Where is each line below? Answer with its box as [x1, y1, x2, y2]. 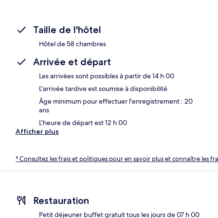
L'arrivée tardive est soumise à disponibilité [39, 84, 167, 93]
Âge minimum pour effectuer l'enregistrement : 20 [39, 96, 193, 106]
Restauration [33, 195, 89, 207]
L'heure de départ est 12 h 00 [39, 118, 127, 127]
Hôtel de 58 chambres [39, 39, 106, 48]
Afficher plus [16, 127, 59, 136]
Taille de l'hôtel [33, 23, 101, 36]
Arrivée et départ [33, 55, 111, 68]
